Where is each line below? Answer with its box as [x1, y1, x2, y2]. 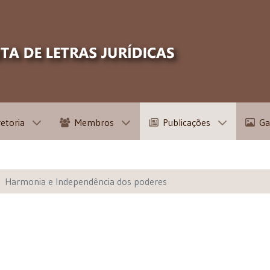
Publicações [162, 116, 210, 129]
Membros [74, 116, 114, 129]
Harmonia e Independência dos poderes [5, 175, 167, 188]
